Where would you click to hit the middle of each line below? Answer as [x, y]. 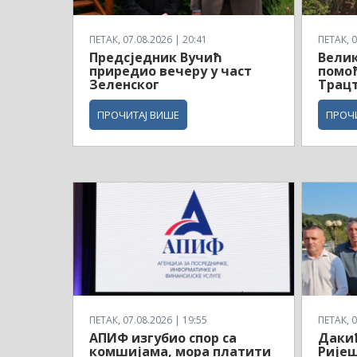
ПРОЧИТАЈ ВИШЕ [138, 114]
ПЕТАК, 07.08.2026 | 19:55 [148, 320]
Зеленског [124, 84]
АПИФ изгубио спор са [163, 338]
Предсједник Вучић [156, 57]
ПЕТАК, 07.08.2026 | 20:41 [148, 39]
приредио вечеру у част [171, 71]
